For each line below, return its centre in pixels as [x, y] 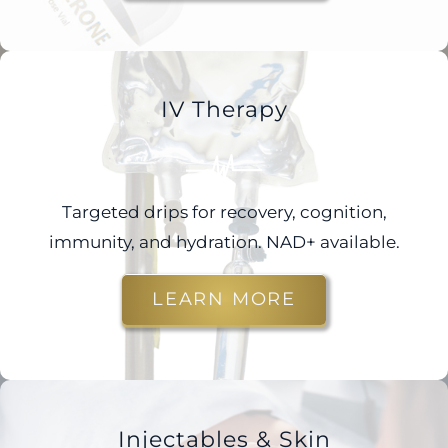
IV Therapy [224, 110]
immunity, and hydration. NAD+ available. [224, 242]
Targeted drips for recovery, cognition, [224, 212]
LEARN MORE [224, 299]
